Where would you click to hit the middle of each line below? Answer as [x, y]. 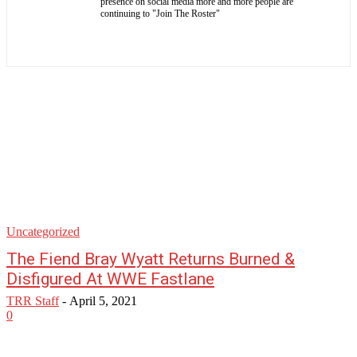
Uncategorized [43, 231]
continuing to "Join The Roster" [160, 14]
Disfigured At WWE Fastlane [110, 279]
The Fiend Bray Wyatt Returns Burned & [151, 259]
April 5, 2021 [103, 301]
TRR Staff [33, 301]
